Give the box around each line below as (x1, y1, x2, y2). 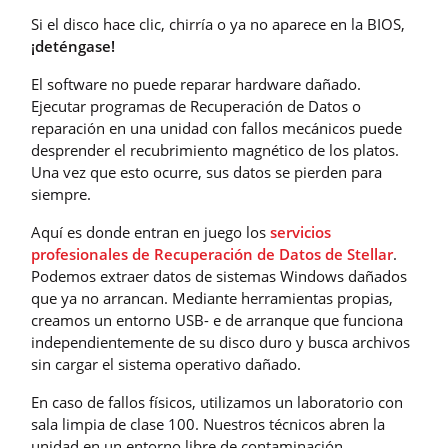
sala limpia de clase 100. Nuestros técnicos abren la (31, 414, 385, 435)
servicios (270, 222, 331, 243)
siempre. (31, 184, 91, 205)
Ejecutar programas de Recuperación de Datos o (31, 96, 361, 117)
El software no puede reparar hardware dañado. (31, 74, 361, 95)
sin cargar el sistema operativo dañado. (31, 354, 301, 375)
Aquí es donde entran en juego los (31, 222, 270, 243)
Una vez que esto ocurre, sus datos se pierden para (31, 162, 382, 183)
